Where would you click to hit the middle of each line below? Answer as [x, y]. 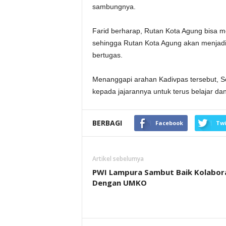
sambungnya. [114, 7]
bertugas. [107, 55]
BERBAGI [107, 123]
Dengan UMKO [119, 183]
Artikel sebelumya [118, 159]
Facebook [169, 123]
